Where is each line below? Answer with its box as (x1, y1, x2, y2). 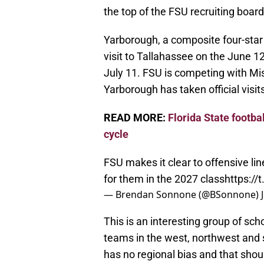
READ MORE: (104, 111, 168, 124)
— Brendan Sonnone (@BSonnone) (104, 188, 261, 202)
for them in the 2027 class (104, 173, 225, 186)
